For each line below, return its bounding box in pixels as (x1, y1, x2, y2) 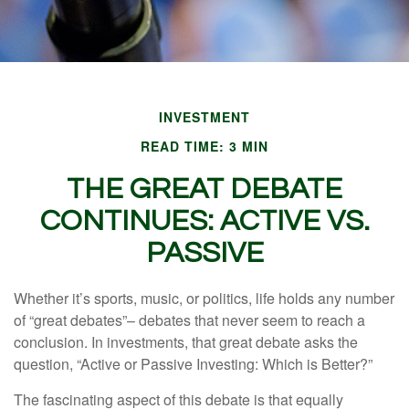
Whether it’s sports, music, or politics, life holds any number (14, 287, 394, 309)
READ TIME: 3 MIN (141, 136, 268, 155)
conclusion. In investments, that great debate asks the (14, 330, 358, 352)
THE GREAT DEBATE (67, 173, 342, 204)
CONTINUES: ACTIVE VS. (39, 205, 370, 236)
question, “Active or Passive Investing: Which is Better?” (14, 352, 372, 374)
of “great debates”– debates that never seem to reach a (14, 309, 365, 330)
